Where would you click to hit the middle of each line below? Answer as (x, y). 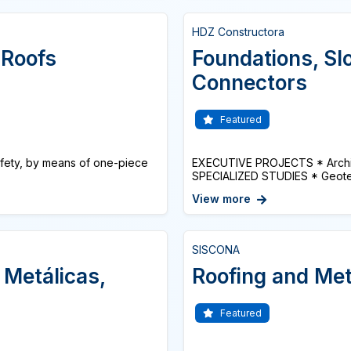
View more (221, 199)
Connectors (250, 83)
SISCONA (216, 250)
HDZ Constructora (238, 32)
